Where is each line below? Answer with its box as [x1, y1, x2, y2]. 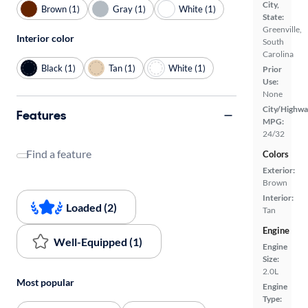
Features [16, 107, 66, 124]
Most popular [16, 276, 74, 288]
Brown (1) [41, 3, 80, 14]
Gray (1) [113, 3, 146, 14]
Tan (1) [109, 62, 135, 74]
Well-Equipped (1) [54, 234, 142, 248]
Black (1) [41, 62, 76, 74]
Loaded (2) [66, 200, 117, 214]
